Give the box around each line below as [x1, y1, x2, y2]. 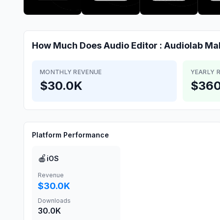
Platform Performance [32, 131, 109, 139]
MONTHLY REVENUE [40, 68, 102, 76]
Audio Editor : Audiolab [104, 40, 203, 51]
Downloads [38, 197, 71, 204]
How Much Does [32, 40, 104, 51]
